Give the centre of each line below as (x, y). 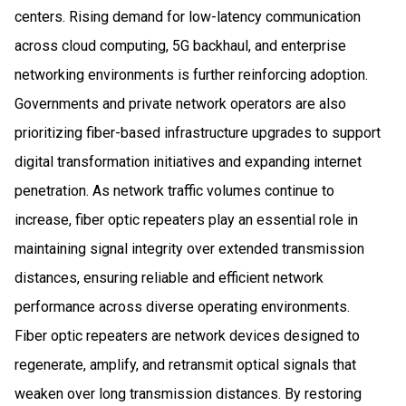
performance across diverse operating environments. (182, 306)
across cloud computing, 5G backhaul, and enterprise (180, 45)
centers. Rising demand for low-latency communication (188, 16)
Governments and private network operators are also (180, 103)
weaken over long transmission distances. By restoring (188, 393)
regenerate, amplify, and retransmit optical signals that (185, 364)
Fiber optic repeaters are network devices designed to (187, 335)
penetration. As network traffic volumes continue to (174, 190)
